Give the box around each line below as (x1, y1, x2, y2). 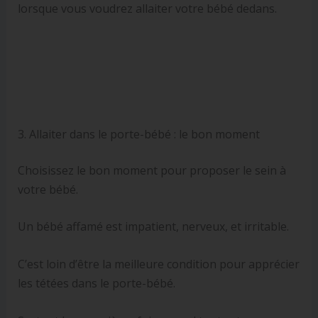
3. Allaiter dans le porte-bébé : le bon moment (17, 126, 260, 142)
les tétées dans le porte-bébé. (17, 275, 175, 291)
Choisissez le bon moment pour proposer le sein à (17, 162, 286, 178)
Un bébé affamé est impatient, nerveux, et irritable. (17, 219, 289, 235)
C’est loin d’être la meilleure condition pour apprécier (17, 256, 300, 272)
